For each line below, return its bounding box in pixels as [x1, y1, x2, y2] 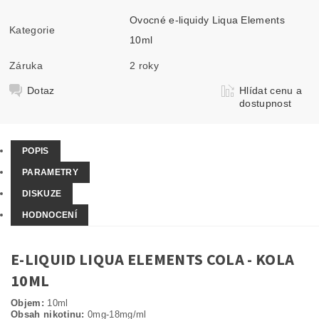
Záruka [9, 59, 43, 71]
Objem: [11, 298, 44, 308]
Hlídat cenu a [239, 84, 303, 96]
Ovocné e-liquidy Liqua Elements [130, 14, 286, 26]
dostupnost [239, 97, 292, 109]
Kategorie [9, 23, 55, 36]
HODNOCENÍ [22, 210, 77, 220]
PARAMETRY [22, 167, 78, 177]
